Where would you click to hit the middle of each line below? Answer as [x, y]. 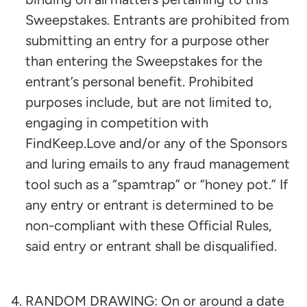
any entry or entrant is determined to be [149, 205]
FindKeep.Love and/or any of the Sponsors [156, 144]
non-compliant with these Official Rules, [149, 226]
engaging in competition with [117, 123]
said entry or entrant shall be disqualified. [151, 246]
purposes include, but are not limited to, [149, 102]
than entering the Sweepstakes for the [144, 61]
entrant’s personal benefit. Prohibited [139, 82]
